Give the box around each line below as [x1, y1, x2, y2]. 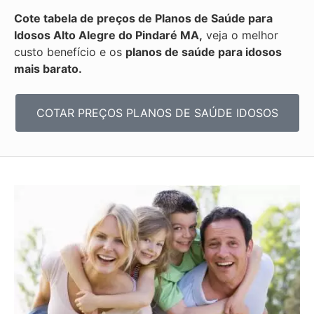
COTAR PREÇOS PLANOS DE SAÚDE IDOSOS [36, 106, 278, 121]
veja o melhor [203, 27, 278, 42]
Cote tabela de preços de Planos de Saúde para [14, 11, 273, 25]
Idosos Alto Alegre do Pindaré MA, [14, 27, 203, 42]
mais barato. [14, 61, 82, 76]
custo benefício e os [14, 44, 125, 59]
